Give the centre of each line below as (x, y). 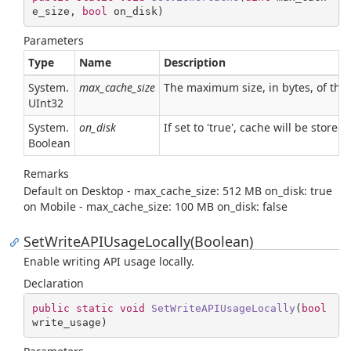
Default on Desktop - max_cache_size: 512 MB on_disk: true (178, 191)
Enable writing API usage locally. (109, 261)
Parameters (54, 40)
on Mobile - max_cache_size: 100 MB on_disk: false (156, 206)
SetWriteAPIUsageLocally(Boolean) (138, 241)
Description (195, 62)
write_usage (66, 322)
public (51, 308)
